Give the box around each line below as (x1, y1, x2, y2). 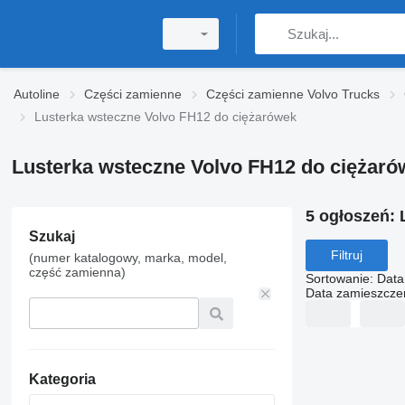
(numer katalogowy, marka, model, (28, 250, 227, 265)
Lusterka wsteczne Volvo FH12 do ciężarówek (34, 109, 297, 124)
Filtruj (330, 248, 363, 263)
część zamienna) (28, 265, 126, 279)
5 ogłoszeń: (305, 207, 400, 225)
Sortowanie (305, 270, 370, 286)
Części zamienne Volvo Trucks (206, 87, 380, 101)
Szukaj (28, 229, 75, 244)
